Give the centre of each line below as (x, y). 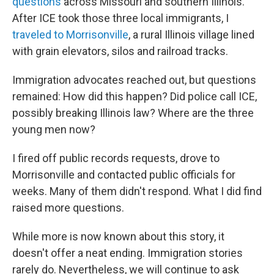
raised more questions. (68, 208)
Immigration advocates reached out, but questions (134, 80)
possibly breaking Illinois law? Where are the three (133, 113)
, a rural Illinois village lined (191, 35)
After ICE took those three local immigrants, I (120, 18)
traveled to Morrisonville (70, 35)
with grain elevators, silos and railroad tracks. (120, 51)
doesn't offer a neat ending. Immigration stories (128, 253)
